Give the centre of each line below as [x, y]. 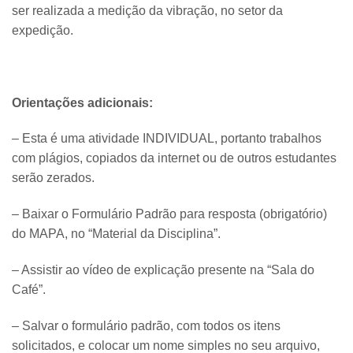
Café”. [29, 289]
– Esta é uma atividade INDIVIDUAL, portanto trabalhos [167, 139]
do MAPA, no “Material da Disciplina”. [116, 234]
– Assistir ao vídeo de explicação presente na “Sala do [163, 269]
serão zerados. [53, 178]
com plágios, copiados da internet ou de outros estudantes [174, 158]
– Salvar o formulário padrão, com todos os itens [146, 325]
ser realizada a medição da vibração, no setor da [147, 11]
